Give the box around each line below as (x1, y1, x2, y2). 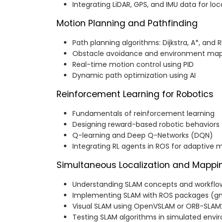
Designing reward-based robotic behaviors (72, 119, 220, 130)
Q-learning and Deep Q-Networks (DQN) (72, 130, 213, 141)
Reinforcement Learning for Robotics (56, 88, 214, 101)
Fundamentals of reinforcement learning (72, 109, 215, 119)
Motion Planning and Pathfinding (56, 17, 198, 30)
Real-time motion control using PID (72, 59, 194, 70)
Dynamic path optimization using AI (72, 70, 196, 81)
